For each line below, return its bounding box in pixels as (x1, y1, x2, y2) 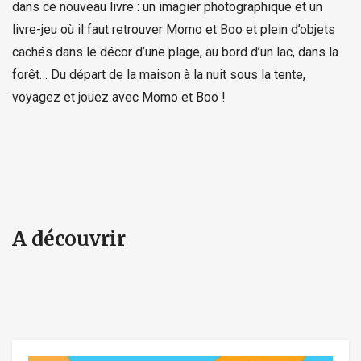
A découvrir (12, 226, 126, 251)
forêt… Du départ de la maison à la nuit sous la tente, (12, 66, 305, 82)
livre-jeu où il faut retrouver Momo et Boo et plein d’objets (12, 21, 335, 37)
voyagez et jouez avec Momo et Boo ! (12, 89, 226, 105)
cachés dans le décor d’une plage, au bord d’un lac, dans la (12, 44, 338, 60)
